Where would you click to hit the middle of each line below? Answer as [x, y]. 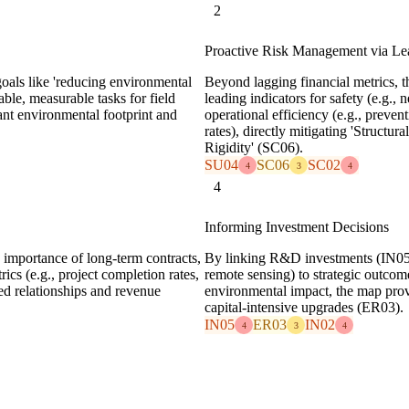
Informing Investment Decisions [297, 227]
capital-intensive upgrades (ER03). [304, 308]
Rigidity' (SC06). [254, 148]
